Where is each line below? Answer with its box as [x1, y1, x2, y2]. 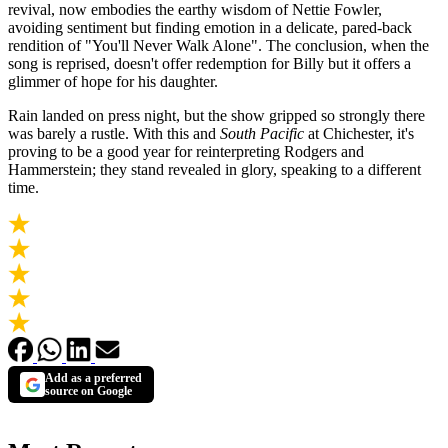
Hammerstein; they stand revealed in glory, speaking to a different [8, 161, 421, 179]
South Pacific [220, 125, 304, 143]
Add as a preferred [45, 371, 142, 384]
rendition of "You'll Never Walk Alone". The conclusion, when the [8, 37, 429, 55]
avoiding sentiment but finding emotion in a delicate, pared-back [8, 19, 412, 37]
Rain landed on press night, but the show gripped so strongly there [8, 107, 425, 125]
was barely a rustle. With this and [8, 125, 220, 143]
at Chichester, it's [304, 125, 414, 143]
